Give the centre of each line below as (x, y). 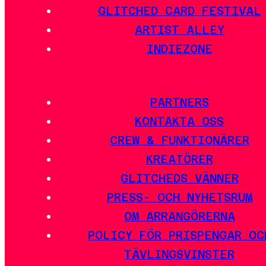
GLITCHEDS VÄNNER (179, 178)
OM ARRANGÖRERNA (179, 216)
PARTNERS (179, 102)
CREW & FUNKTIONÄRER (179, 140)
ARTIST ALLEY (179, 30)
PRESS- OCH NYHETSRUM (179, 197)
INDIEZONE (179, 49)
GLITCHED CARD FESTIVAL (179, 11)
